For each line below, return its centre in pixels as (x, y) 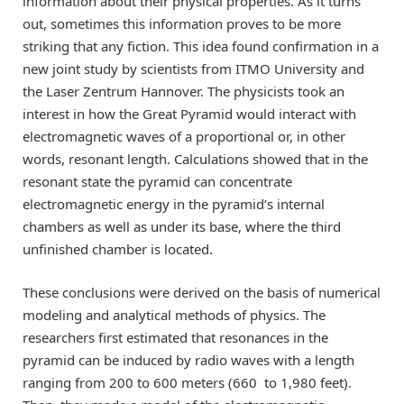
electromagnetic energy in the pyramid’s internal (174, 203)
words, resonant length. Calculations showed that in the (195, 158)
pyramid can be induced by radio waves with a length (188, 359)
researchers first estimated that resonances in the (175, 337)
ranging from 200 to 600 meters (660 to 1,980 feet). (187, 382)
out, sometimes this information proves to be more (182, 23)
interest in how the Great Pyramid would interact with (189, 113)
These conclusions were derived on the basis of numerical (202, 292)
